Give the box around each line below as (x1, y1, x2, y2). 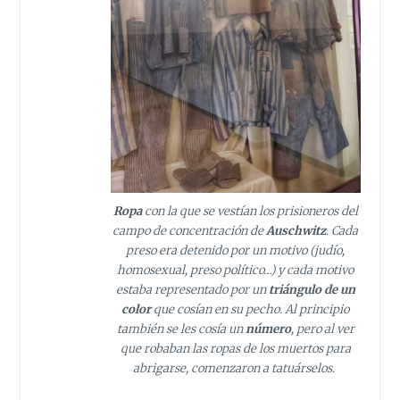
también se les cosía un (116, 321, 246, 337)
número (245, 321, 291, 337)
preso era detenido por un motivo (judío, (126, 243, 346, 259)
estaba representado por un (115, 282, 269, 298)
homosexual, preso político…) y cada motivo (117, 262, 354, 279)
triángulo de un (268, 282, 355, 298)
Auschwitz (263, 223, 327, 239)
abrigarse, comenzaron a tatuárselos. (133, 361, 338, 377)
